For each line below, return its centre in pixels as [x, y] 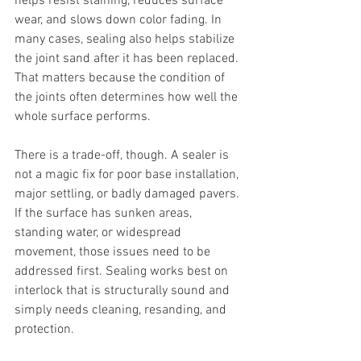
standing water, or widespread [100, 233]
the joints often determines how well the [128, 98]
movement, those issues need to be [114, 252]
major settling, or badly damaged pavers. [129, 194]
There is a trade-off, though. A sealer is [123, 156]
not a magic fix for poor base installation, [128, 175]
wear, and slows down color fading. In [120, 20]
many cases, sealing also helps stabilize [126, 39]
